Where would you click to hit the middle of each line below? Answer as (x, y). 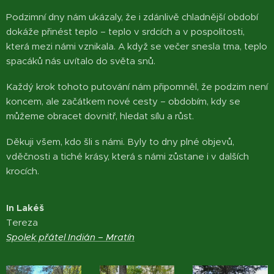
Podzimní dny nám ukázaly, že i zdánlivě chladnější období (132, 17)
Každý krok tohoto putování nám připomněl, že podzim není (137, 87)
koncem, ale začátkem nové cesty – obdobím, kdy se (123, 101)
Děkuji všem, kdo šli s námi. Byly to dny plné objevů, (120, 142)
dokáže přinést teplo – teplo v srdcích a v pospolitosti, (125, 31)
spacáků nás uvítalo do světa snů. (81, 61)
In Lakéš (25, 208)
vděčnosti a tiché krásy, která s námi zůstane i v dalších (128, 156)
